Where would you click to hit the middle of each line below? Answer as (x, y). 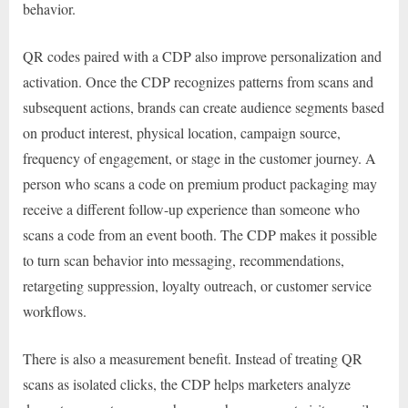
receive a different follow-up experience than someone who (191, 209)
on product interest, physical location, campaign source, (182, 133)
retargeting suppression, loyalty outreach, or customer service (197, 286)
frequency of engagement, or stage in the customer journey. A (199, 158)
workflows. (55, 311)
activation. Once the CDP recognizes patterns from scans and (198, 82)
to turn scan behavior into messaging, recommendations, (184, 260)
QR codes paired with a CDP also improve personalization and (202, 56)
